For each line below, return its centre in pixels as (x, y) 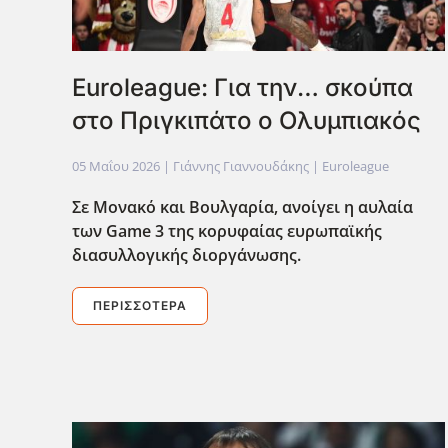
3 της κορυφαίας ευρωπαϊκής (266, 230)
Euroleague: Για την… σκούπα (242, 87)
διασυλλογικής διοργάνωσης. (186, 254)
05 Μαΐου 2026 (116, 165)
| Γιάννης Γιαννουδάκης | (241, 165)
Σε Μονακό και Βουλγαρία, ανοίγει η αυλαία (242, 206)
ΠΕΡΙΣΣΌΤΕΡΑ (140, 305)
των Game (111, 230)
